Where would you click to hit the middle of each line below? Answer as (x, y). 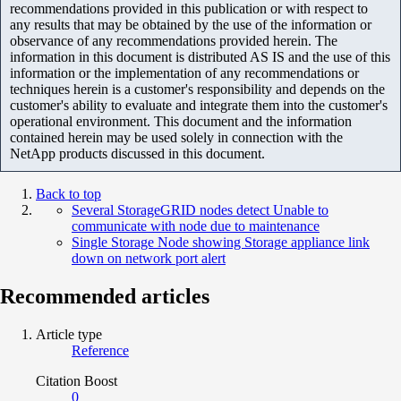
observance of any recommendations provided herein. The (174, 40)
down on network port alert (149, 258)
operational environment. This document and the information (181, 121)
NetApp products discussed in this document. (137, 153)
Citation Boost (77, 380)
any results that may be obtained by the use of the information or (191, 24)
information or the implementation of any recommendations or (184, 73)
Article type (69, 334)
